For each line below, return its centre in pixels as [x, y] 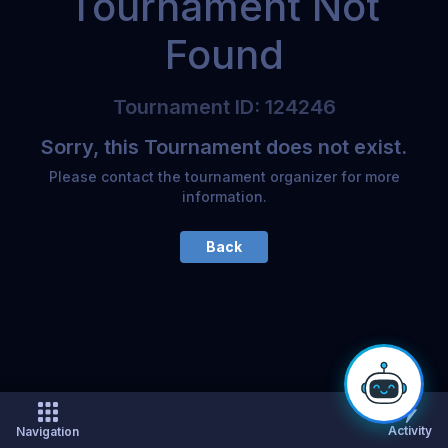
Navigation [47, 431]
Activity [410, 430]
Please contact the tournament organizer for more [224, 176]
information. [224, 196]
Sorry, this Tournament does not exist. [224, 147]
